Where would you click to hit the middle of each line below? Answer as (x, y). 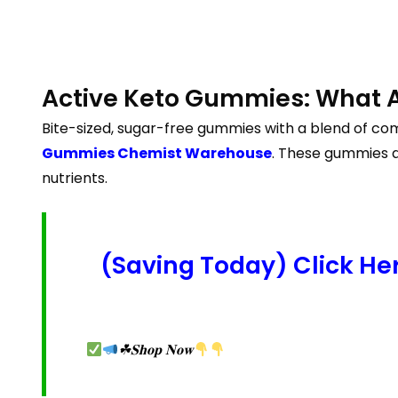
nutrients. (75, 178)
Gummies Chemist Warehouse (157, 153)
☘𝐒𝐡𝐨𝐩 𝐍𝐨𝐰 (155, 350)
